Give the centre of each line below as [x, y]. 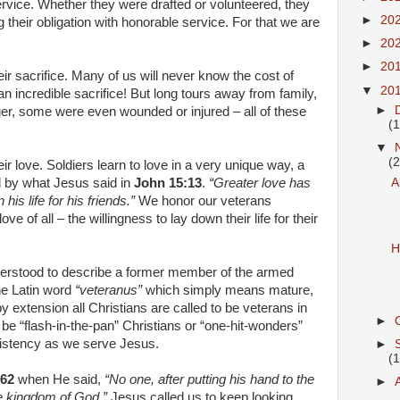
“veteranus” [108, 290]
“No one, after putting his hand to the [209, 379]
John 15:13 [168, 183]
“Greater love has [260, 183]
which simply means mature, [228, 290]
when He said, [59, 379]
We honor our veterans [203, 201]
